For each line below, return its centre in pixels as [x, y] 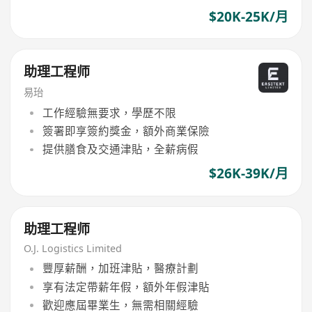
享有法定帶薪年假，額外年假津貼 [126, 287]
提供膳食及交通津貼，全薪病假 [120, 149]
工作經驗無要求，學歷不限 [109, 112]
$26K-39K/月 [248, 174]
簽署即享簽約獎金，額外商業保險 [126, 131]
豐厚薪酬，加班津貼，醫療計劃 [120, 268]
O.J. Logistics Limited [73, 248]
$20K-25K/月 [248, 16]
